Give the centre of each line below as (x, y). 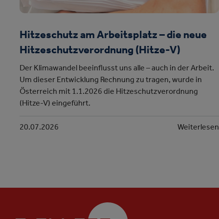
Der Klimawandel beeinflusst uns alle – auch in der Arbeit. (117, 69)
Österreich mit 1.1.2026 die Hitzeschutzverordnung (109, 92)
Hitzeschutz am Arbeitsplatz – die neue (113, 36)
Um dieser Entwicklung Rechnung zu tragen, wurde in (111, 80)
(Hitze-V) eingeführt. (55, 104)
